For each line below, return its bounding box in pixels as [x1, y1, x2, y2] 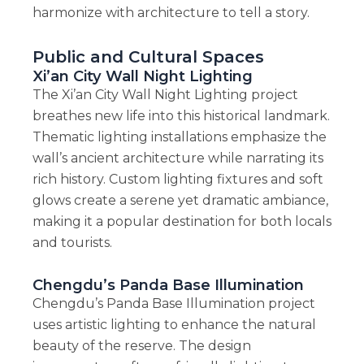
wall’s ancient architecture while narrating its [32, 149, 323, 166]
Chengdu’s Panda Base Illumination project [32, 295, 315, 311]
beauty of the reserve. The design [32, 337, 251, 353]
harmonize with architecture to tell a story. [32, 4, 310, 20]
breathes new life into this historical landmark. [32, 107, 330, 123]
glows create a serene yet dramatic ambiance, [32, 192, 328, 208]
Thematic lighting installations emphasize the [32, 128, 327, 145]
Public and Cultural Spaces [32, 46, 264, 67]
